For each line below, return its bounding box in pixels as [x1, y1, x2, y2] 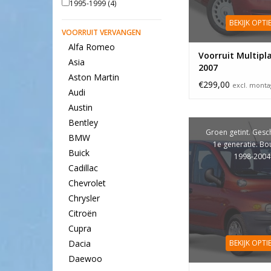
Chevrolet [68, 177, 106, 189]
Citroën [68, 207, 97, 220]
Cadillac [68, 162, 98, 174]
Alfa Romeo [68, 41, 115, 53]
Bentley [68, 117, 98, 129]
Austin [68, 102, 93, 114]
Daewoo [68, 253, 102, 265]
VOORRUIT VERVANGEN [62, 27, 141, 38]
